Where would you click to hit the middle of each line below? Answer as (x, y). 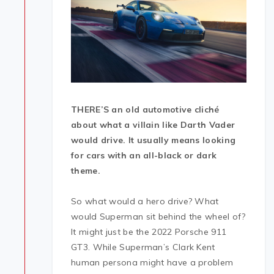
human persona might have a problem (152, 263)
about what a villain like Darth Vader (153, 125)
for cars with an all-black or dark (144, 156)
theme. (86, 171)
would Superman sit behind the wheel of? (158, 217)
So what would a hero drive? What (145, 202)
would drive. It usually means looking (154, 140)
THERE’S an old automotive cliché (145, 110)
